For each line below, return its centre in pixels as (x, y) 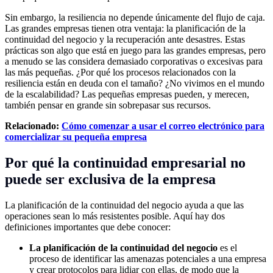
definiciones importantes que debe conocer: (88, 227)
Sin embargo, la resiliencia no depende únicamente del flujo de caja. (135, 18)
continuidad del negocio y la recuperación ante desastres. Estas (125, 40)
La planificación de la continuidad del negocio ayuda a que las (124, 205)
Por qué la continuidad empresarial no (125, 163)
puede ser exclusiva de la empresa (110, 179)
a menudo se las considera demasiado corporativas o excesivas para (134, 62)
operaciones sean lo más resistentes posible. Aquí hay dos (115, 216)
